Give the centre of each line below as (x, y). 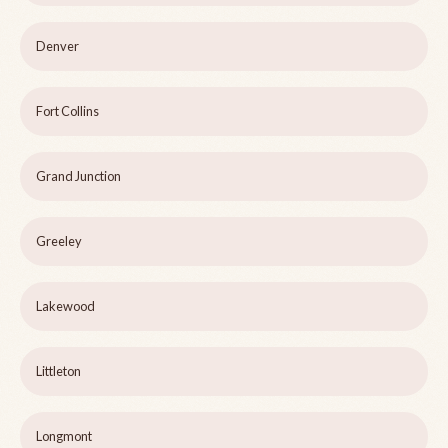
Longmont (64, 436)
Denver (57, 46)
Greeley (59, 241)
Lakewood (65, 306)
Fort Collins (67, 111)
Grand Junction (78, 176)
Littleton (58, 371)
